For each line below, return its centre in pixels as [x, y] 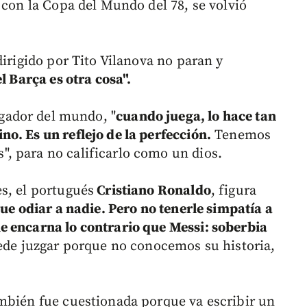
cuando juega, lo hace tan [196, 117]
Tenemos [241, 136]
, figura [234, 191]
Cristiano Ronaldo [152, 191]
